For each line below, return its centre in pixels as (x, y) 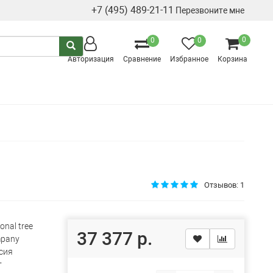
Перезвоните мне (210, 10)
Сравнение (142, 59)
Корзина (232, 59)
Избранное (189, 59)
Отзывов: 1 (224, 185)
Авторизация (90, 59)
